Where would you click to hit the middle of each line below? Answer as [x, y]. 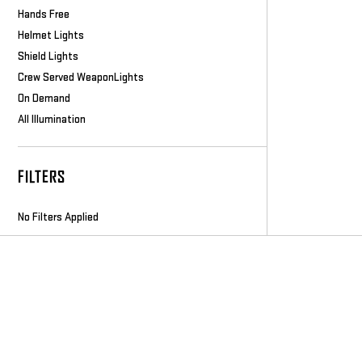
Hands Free [44, 14]
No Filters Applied [58, 217]
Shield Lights [48, 56]
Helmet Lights [51, 35]
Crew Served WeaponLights [81, 77]
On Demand [44, 98]
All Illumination [52, 119]
